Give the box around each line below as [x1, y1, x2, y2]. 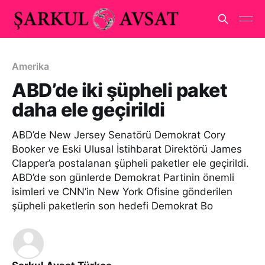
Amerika [12, 60, 49, 72]
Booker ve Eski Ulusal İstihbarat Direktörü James [12, 143, 242, 155]
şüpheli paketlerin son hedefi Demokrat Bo [12, 200, 213, 212]
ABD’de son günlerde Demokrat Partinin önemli [12, 172, 234, 183]
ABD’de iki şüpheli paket [12, 79, 228, 102]
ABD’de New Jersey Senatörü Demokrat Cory [12, 129, 225, 141]
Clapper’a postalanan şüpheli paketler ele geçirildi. [12, 157, 249, 169]
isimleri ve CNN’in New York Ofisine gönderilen [12, 186, 232, 198]
